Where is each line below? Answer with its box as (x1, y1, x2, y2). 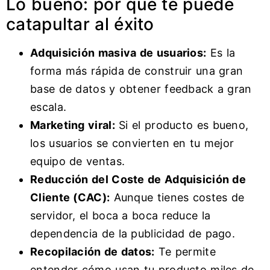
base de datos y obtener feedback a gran (30, 83, 252, 96)
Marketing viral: (30, 119, 115, 132)
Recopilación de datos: (30, 245, 155, 259)
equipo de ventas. (30, 155, 125, 168)
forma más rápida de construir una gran (30, 64, 243, 78)
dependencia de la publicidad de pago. (30, 227, 236, 240)
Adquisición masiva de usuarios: (30, 46, 207, 60)
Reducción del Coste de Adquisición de (30, 173, 246, 186)
